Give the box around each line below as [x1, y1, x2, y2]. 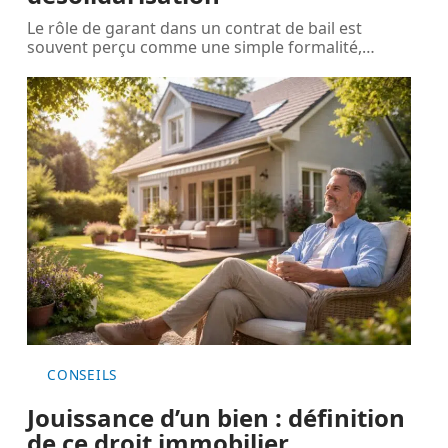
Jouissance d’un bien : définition [27, 400, 406, 434]
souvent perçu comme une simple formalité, [27, 35, 363, 58]
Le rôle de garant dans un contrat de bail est [27, 16, 363, 39]
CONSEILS [47, 364, 117, 384]
